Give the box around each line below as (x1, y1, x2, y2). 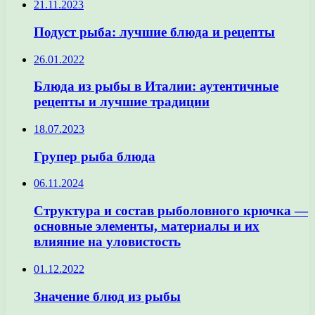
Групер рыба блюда (34, 148, 155, 164)
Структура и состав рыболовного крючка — (34, 203, 308, 219)
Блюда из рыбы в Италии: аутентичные (34, 79, 278, 94)
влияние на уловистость (34, 234, 181, 250)
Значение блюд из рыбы (34, 288, 181, 304)
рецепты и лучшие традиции (34, 94, 210, 110)
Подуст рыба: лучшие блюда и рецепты (34, 24, 275, 39)
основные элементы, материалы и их (34, 219, 259, 234)
